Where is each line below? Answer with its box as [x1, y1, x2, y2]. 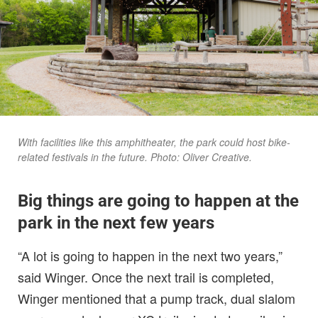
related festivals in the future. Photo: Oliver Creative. [18, 149, 255, 164]
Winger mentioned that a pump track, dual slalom [18, 288, 295, 307]
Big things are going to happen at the [18, 190, 299, 211]
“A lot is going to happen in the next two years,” [18, 246, 283, 265]
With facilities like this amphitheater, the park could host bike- [18, 134, 290, 149]
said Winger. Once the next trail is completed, [18, 267, 274, 286]
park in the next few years [18, 212, 214, 233]
